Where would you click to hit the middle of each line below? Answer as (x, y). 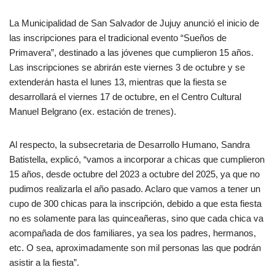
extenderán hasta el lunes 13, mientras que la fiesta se (118, 82)
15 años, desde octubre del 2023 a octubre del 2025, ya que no (134, 174)
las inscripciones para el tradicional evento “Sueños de (118, 38)
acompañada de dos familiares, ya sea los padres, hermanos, (133, 233)
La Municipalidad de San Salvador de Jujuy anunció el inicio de (134, 23)
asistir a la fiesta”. (44, 263)
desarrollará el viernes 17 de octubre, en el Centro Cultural (125, 97)
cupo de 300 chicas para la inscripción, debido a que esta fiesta (135, 204)
